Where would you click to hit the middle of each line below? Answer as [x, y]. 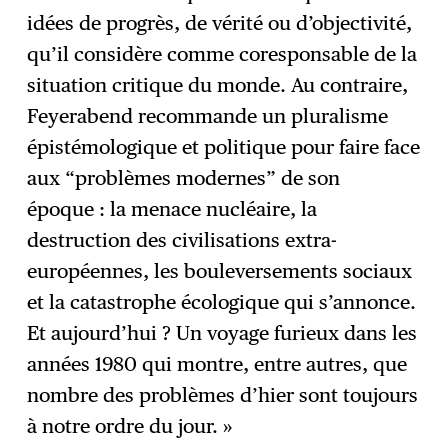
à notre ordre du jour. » [130, 425]
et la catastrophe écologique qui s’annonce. [222, 301]
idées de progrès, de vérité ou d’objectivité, [220, 22]
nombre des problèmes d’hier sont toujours [223, 394]
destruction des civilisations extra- [182, 239]
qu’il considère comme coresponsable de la [222, 53]
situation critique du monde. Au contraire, [218, 84]
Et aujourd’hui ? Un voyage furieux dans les [222, 332]
